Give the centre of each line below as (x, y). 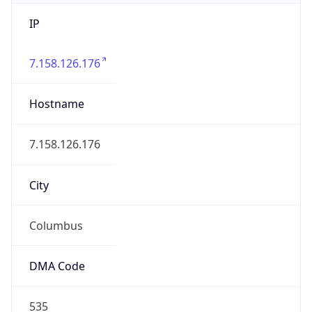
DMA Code (57, 266)
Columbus (56, 225)
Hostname (56, 104)
